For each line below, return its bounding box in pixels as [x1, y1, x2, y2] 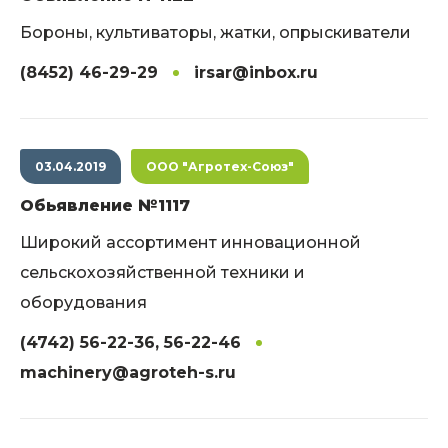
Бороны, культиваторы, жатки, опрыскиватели [20, 23, 411, 42]
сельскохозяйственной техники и [20, 263, 305, 282]
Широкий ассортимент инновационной [20, 233, 361, 252]
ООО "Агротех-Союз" [146, 159, 294, 174]
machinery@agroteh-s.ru [20, 363, 236, 382]
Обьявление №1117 [20, 196, 190, 215]
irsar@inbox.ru [194, 63, 318, 82]
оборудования [20, 293, 147, 312]
